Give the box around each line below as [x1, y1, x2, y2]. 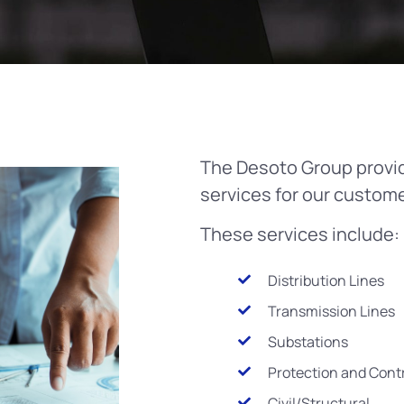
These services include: [200, 221, 399, 246]
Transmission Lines [267, 301, 395, 322]
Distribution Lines [267, 271, 384, 291]
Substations [267, 332, 348, 353]
